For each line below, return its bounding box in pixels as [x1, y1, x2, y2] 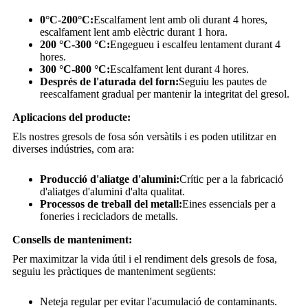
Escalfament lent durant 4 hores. [110, 63, 249, 76]
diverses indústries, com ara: [12, 143, 134, 155]
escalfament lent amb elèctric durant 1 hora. [40, 26, 228, 38]
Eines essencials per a [182, 198, 276, 210]
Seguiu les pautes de [179, 76, 267, 88]
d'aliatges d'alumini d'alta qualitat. [40, 186, 185, 198]
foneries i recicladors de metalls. [40, 210, 178, 223]
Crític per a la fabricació [179, 173, 283, 186]
